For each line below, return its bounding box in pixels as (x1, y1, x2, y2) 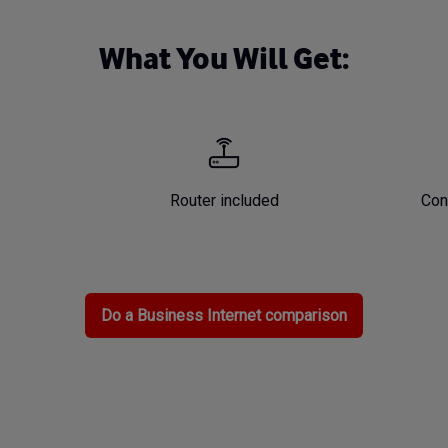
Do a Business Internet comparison (101, 305, 347, 325)
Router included (169, 190, 279, 210)
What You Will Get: (99, 37, 349, 77)
